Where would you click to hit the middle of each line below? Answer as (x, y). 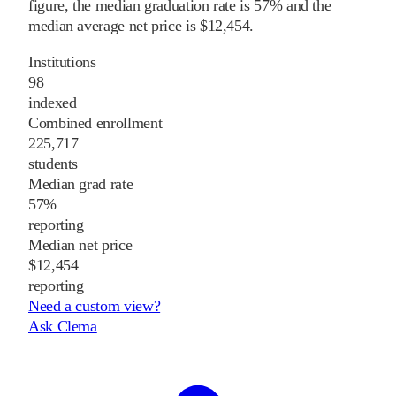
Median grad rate (81, 184)
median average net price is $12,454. (141, 26)
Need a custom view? (95, 306)
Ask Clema (63, 327)
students (53, 164)
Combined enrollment (95, 123)
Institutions (62, 62)
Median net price (80, 245)
